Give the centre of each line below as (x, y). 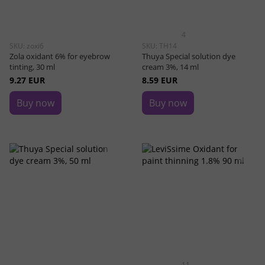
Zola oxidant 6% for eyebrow (60, 56)
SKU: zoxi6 (27, 46)
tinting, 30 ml (32, 67)
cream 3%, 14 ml (170, 67)
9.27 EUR (27, 80)
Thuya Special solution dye (189, 56)
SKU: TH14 (159, 46)
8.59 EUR (160, 80)
